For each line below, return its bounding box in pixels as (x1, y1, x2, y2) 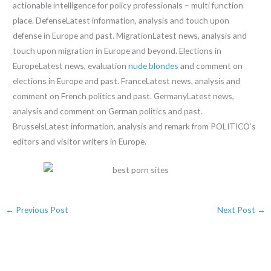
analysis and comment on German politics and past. (13, 106, 203, 117)
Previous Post (14, 204, 69, 215)
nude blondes (128, 60, 179, 71)
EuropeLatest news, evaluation (13, 60, 129, 71)
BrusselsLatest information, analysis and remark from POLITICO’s (13, 121, 256, 132)
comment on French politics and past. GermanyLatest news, (13, 91, 235, 102)
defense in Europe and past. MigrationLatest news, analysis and (13, 30, 247, 41)
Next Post (217, 204, 257, 215)
